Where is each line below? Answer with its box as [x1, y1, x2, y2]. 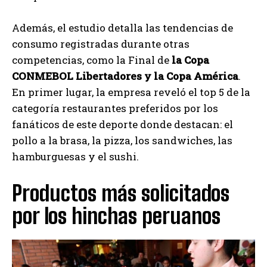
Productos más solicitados [12, 180, 229, 206]
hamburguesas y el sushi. [12, 149, 139, 163]
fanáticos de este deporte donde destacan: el [12, 117, 233, 131]
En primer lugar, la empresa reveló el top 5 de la [12, 85, 250, 99]
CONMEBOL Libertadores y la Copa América [12, 69, 238, 83]
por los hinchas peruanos [12, 203, 221, 229]
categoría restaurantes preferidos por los [12, 101, 218, 115]
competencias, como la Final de [12, 52, 172, 67]
